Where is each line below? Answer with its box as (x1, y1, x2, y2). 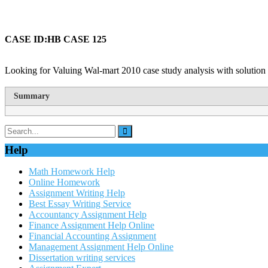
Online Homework (29, 177, 100, 187)
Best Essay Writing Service (29, 199, 131, 209)
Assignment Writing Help (29, 188, 125, 198)
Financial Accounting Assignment (29, 231, 156, 241)
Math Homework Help (29, 166, 115, 176)
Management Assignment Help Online (29, 242, 173, 252)
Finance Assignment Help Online (29, 220, 154, 230)
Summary (14, 92, 50, 100)
